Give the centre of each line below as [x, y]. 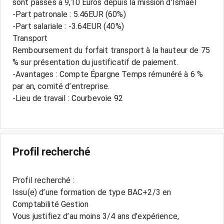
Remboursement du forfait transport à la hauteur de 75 [111, 50]
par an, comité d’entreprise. [61, 86]
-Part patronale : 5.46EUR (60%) [69, 14]
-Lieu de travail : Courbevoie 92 [68, 98]
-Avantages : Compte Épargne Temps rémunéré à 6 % [108, 74]
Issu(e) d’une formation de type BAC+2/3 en [92, 192]
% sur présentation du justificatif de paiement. [95, 62]
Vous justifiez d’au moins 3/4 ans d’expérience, [96, 216]
